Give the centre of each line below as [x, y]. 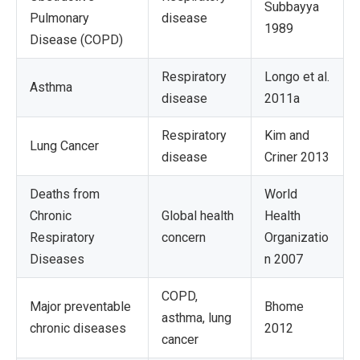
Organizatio [297, 237]
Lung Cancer [64, 145]
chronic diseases [78, 328]
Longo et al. [297, 76]
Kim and [287, 135]
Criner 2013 [297, 157]
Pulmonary [59, 18]
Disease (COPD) [76, 39]
